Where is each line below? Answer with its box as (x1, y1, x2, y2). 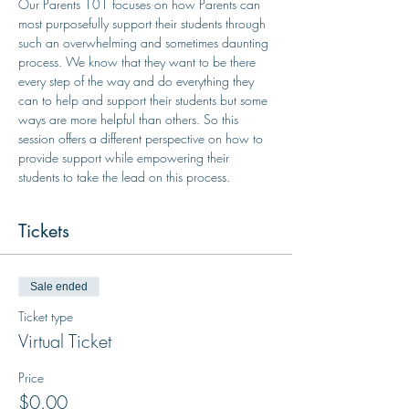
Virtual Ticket (18, 329, 111, 353)
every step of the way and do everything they (18, 72, 257, 89)
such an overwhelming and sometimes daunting (18, 34, 272, 51)
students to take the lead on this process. (18, 168, 230, 185)
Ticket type (18, 308, 73, 325)
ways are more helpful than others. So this (18, 110, 242, 128)
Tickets (18, 219, 69, 243)
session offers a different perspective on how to (18, 130, 267, 147)
